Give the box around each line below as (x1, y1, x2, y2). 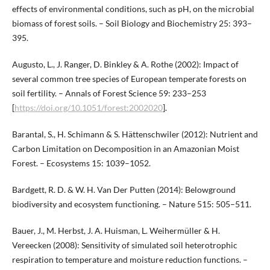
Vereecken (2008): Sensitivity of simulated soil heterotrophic (11, 240, 237, 251)
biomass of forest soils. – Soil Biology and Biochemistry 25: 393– (11, 17, 252, 28)
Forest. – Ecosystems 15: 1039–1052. (11, 158, 151, 169)
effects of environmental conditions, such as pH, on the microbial (11, 3, 254, 14)
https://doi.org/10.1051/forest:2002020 (14, 102, 163, 113)
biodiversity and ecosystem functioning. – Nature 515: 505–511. (11, 199, 251, 210)
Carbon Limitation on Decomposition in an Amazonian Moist (11, 143, 239, 154)
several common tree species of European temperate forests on (11, 74, 246, 84)
